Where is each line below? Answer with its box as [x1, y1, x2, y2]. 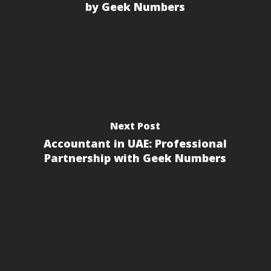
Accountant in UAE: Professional [44, 135, 227, 151]
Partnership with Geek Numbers [44, 150, 227, 165]
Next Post [110, 119, 161, 132]
